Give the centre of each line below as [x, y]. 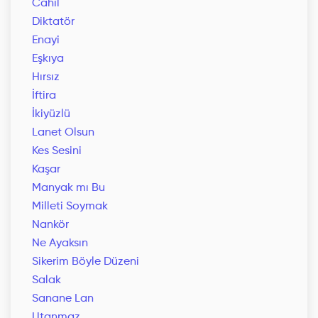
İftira [44, 96]
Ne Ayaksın [60, 244]
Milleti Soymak [70, 207]
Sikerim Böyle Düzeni [86, 262]
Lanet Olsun [63, 133]
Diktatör [53, 22]
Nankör [50, 225]
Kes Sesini [57, 152]
